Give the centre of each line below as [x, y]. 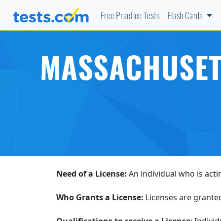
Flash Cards [186, 17]
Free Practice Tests [130, 17]
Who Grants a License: [101, 198]
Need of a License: [92, 174]
